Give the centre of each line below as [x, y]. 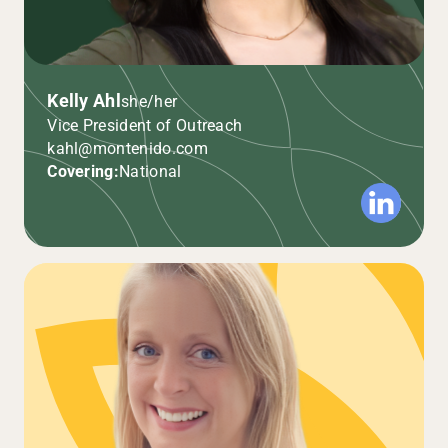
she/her [149, 101]
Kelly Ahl [84, 101]
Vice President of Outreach [145, 126]
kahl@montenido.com [127, 149]
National [150, 172]
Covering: [83, 172]
